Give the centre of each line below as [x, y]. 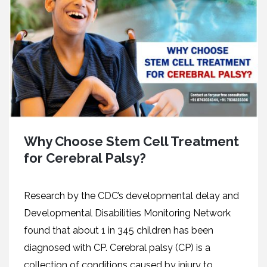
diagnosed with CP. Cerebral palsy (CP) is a [117, 248]
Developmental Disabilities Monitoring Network [127, 213]
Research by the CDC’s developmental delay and [131, 196]
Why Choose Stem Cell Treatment [131, 141]
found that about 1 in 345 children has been [119, 230]
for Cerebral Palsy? [85, 158]
